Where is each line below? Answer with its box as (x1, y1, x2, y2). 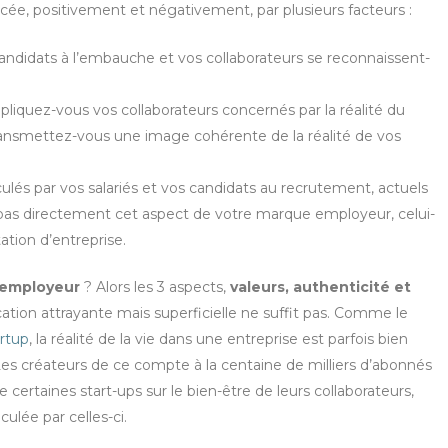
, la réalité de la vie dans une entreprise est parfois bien (29, 330, 408, 349)
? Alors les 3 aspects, (80, 278, 230, 297)
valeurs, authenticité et (230, 278, 411, 297)
